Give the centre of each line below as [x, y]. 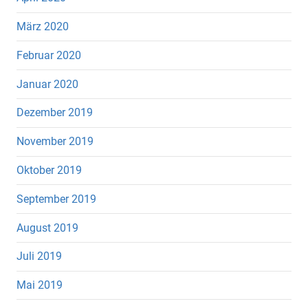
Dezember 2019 [55, 113]
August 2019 [47, 228]
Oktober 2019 [49, 170]
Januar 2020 [47, 84]
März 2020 [43, 27]
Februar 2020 [49, 55]
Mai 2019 [40, 285]
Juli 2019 [39, 256]
